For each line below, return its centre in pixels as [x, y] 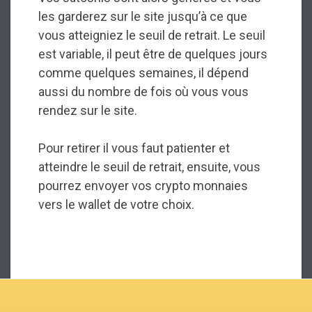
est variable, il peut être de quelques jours [153, 54]
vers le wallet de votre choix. [116, 204]
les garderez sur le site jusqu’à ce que [143, 16]
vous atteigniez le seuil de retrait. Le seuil [152, 35]
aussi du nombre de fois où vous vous [143, 91]
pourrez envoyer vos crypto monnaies [143, 185]
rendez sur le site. [88, 110]
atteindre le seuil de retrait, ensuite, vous [149, 166]
